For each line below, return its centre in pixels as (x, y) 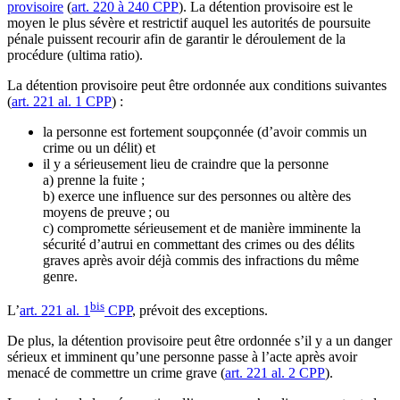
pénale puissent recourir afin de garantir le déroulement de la (176, 38)
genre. (64, 276)
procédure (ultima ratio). (75, 54)
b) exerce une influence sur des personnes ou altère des (197, 196)
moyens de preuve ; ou (110, 212)
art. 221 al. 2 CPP (275, 372)
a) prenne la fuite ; (97, 179)
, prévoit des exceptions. (204, 310)
